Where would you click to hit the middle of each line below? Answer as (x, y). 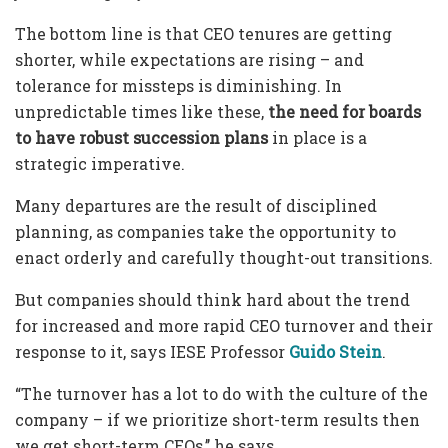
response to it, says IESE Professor (152, 351)
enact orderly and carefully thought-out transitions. (224, 257)
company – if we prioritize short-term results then (217, 419)
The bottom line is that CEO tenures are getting (203, 33)
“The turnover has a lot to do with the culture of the (221, 393)
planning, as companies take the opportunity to (205, 231)
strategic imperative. (100, 163)
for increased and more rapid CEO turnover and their (224, 325)
